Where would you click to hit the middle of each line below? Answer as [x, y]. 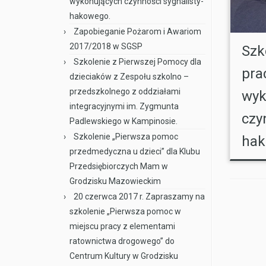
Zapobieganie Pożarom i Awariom [137, 31]
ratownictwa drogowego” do [122, 241]
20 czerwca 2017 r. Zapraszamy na [139, 197]
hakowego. [90, 16]
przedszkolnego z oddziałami [125, 91]
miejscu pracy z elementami [122, 226]
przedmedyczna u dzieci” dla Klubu [135, 151]
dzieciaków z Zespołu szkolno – [129, 77]
